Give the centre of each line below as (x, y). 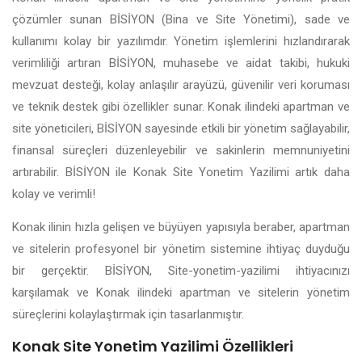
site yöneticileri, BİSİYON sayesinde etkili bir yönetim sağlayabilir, (181, 128)
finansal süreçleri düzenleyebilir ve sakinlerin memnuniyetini (181, 150)
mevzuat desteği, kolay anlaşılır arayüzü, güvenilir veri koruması (181, 85)
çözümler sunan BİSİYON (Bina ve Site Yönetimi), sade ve (181, 19)
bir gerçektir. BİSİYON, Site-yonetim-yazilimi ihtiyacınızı (181, 270)
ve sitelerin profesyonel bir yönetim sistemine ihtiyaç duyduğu (181, 248)
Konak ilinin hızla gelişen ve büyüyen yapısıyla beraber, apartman (181, 227)
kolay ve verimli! (54, 194)
